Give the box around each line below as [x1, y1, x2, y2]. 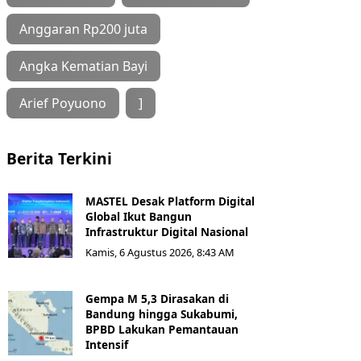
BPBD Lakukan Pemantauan [85, 322, 239, 338]
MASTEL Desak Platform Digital [85, 193, 255, 210]
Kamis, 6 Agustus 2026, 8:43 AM [85, 245, 234, 260]
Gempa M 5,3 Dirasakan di [85, 291, 229, 307]
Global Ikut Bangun [85, 209, 192, 225]
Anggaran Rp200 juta [19, 20, 147, 39]
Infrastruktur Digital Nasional [85, 224, 251, 240]
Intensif [85, 337, 135, 353]
